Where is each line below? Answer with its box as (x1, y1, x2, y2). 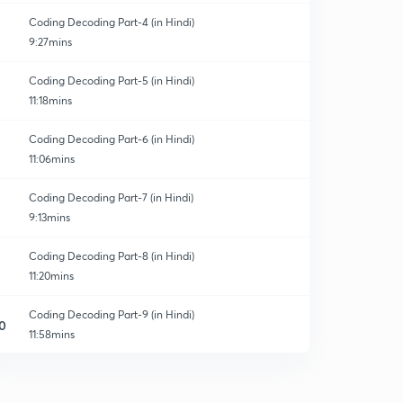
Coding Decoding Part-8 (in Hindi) (29, 249, 194, 263)
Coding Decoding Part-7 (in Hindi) (29, 191, 193, 204)
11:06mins (29, 152, 75, 166)
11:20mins (29, 269, 74, 282)
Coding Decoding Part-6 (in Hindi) (29, 132, 194, 146)
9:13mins (29, 210, 70, 224)
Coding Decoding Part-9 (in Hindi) (29, 308, 194, 321)
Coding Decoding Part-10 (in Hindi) (29, 366, 198, 380)
